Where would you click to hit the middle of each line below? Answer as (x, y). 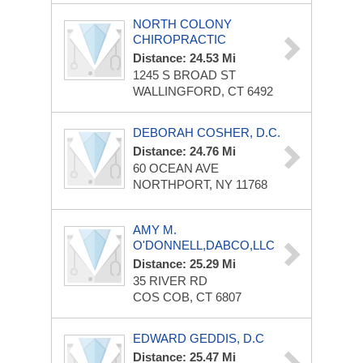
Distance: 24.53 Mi (184, 58)
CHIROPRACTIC (179, 39)
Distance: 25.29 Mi (184, 264)
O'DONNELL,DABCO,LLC (204, 245)
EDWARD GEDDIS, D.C (199, 338)
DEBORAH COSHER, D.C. (207, 132)
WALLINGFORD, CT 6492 (203, 91)
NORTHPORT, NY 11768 (200, 184)
